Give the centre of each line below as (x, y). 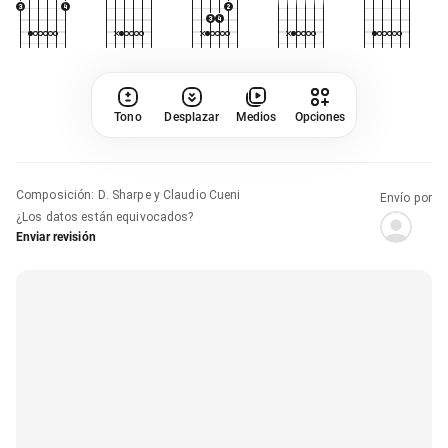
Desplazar (192, 116)
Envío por (405, 197)
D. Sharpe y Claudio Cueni (169, 194)
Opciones (320, 116)
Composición (54, 194)
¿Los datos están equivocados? (105, 216)
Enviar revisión (56, 236)
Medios (256, 116)
